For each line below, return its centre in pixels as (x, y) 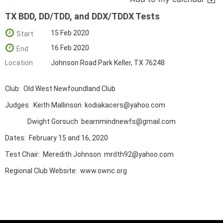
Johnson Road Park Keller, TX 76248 (108, 63)
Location (19, 63)
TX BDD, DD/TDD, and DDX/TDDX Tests (82, 16)
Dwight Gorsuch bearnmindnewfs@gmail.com (90, 121)
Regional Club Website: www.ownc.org (66, 171)
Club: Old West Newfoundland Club (60, 89)
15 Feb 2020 (70, 33)
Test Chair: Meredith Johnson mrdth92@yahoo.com (89, 154)
